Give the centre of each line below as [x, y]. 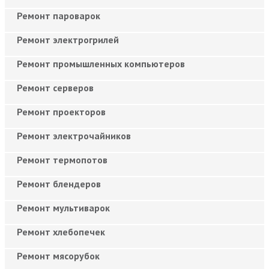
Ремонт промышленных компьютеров [101, 63]
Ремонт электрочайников [74, 135]
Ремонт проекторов [61, 111]
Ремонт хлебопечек [61, 231]
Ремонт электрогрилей [68, 39]
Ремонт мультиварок [63, 207]
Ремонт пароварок [59, 15]
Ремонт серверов [55, 87]
